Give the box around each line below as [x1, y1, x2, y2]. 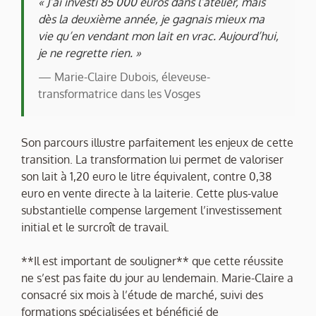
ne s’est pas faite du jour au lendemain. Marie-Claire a [21, 271, 293, 286]
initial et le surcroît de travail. [21, 220, 169, 235]
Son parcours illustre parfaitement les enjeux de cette [21, 135, 293, 150]
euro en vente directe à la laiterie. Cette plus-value [21, 186, 279, 201]
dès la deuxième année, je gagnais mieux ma [38, 12, 265, 27]
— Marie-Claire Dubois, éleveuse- [38, 70, 210, 85]
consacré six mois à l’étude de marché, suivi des [21, 288, 263, 303]
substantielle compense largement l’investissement [21, 203, 282, 218]
